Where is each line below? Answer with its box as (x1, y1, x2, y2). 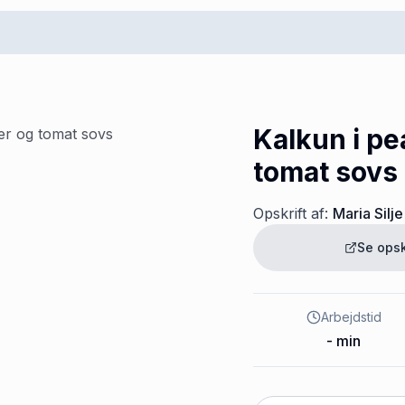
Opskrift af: (253, 204, 328, 222)
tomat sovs (253, 155, 398, 188)
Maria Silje (333, 204, 403, 222)
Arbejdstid (320, 309, 381, 325)
